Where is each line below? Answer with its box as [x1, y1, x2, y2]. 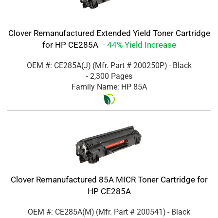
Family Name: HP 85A [71, 82, 147, 91]
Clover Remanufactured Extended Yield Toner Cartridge [8, 28, 210, 38]
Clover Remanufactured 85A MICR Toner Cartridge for [10, 174, 208, 184]
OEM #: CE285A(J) [26, 60, 91, 70]
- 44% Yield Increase [102, 39, 176, 50]
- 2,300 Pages [86, 71, 132, 81]
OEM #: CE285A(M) [28, 207, 94, 217]
